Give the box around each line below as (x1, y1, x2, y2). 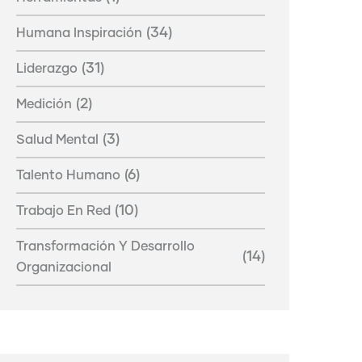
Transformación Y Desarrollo (16, 239, 195, 253)
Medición (16, 97, 72, 111)
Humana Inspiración (16, 26, 142, 40)
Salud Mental (16, 133, 99, 146)
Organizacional (16, 260, 112, 274)
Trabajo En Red (16, 204, 111, 217)
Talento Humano (16, 168, 120, 182)
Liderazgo (16, 61, 78, 75)
